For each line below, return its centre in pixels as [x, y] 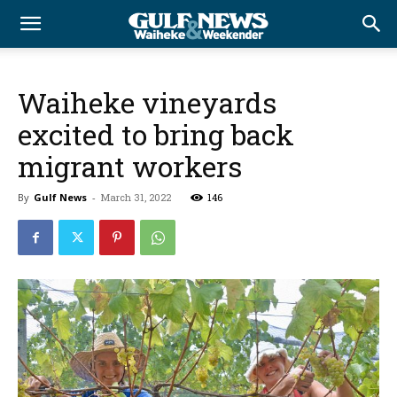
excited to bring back [156, 134]
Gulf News [60, 197]
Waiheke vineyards [147, 102]
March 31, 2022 [136, 197]
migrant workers [130, 166]
